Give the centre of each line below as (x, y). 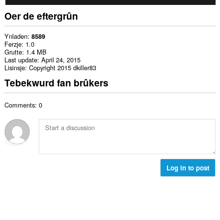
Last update (21, 60)
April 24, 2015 (61, 60)
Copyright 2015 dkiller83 (62, 68)
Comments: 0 (23, 105)
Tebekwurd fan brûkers (56, 83)
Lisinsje (14, 68)
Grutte (13, 52)
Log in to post (188, 167)
